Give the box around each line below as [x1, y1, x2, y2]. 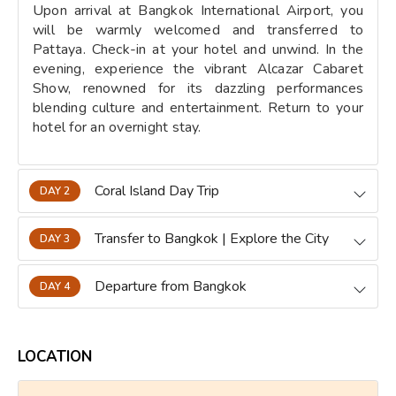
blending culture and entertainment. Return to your [33, 97, 363, 118]
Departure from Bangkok [95, 276, 247, 296]
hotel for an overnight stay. [33, 117, 202, 137]
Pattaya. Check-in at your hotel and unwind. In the [33, 39, 363, 59]
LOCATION [18, 346, 92, 367]
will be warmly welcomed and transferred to [33, 19, 363, 40]
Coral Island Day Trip [95, 180, 219, 201]
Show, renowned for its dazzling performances [33, 78, 363, 98]
